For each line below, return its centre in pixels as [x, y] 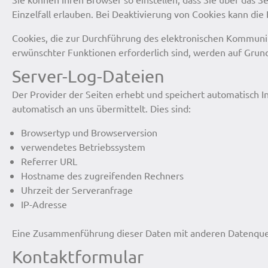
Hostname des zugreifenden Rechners [102, 175]
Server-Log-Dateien [88, 76]
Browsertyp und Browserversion [89, 132]
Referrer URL [49, 161]
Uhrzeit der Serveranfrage [77, 189]
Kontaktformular [78, 256]
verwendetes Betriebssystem [83, 146]
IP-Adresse [44, 204]
